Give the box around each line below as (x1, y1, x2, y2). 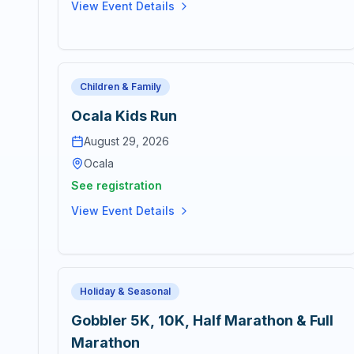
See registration (71, 179, 162, 192)
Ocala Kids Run (71, 107, 177, 124)
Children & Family (80, 81, 161, 92)
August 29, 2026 (84, 134, 169, 148)
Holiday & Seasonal (80, 285, 171, 297)
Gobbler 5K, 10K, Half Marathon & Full (71, 312, 333, 329)
